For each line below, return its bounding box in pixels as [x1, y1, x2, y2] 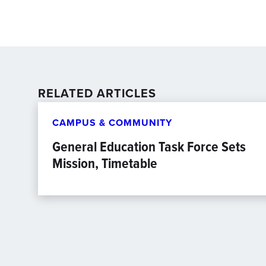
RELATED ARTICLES [38, 84, 156, 102]
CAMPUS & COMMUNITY [52, 116, 172, 129]
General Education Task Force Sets [52, 136, 246, 157]
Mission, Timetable [52, 153, 157, 174]
